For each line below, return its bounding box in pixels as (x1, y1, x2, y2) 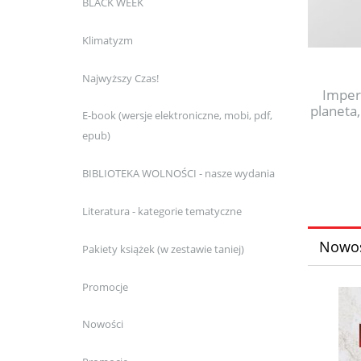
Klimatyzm (81, 32, 133, 48)
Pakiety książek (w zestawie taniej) (81, 241, 244, 256)
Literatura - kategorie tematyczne (81, 203, 242, 218)
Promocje (81, 279, 128, 294)
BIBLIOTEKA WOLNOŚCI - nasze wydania (81, 166, 275, 181)
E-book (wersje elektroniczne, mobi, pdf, (81, 108, 272, 123)
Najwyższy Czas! (81, 70, 159, 85)
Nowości (81, 317, 123, 332)
